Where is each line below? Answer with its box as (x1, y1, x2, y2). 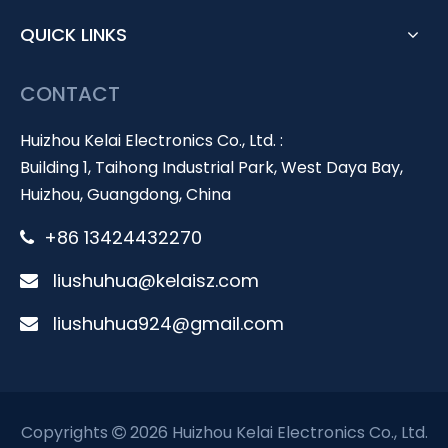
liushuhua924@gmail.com (53, 311, 284, 337)
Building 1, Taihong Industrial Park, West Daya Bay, (20, 156, 403, 180)
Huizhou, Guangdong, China (20, 183, 231, 207)
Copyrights (20, 421, 112, 445)
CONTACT (20, 80, 120, 109)
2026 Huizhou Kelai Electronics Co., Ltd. (125, 421, 428, 445)
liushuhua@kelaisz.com (53, 268, 259, 294)
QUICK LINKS (20, 22, 127, 48)
